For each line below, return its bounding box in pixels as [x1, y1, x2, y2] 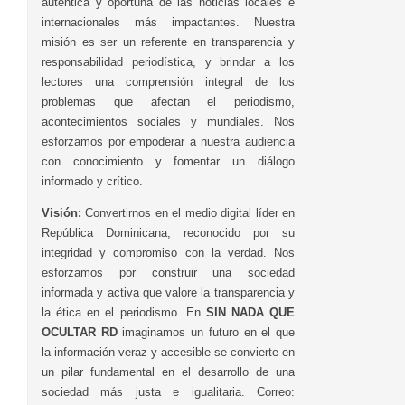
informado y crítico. [42, 174, 143, 188]
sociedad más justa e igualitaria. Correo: [42, 384, 295, 399]
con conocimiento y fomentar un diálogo [42, 154, 295, 168]
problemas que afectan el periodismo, [42, 94, 295, 108]
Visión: [42, 205, 81, 220]
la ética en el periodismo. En [42, 305, 206, 319]
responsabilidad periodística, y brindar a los [42, 54, 295, 69]
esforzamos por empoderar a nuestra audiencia [42, 134, 295, 148]
